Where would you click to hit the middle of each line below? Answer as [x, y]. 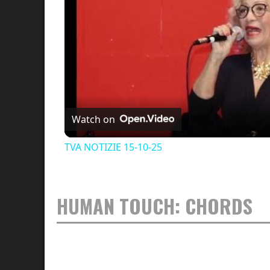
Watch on [93, 119]
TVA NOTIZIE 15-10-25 [113, 147]
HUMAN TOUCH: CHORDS [155, 206]
